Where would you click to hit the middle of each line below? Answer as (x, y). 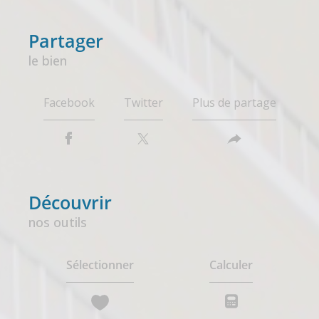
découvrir (77, 203)
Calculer (231, 265)
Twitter (143, 103)
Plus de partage (234, 103)
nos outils (58, 223)
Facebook (69, 103)
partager (71, 40)
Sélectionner (100, 265)
